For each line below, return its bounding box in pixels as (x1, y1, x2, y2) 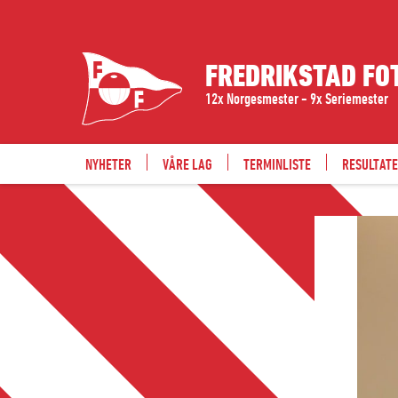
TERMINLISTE (243, 155, 311, 172)
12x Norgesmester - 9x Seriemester (205, 89, 388, 107)
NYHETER (85, 155, 131, 172)
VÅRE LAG (163, 155, 212, 172)
